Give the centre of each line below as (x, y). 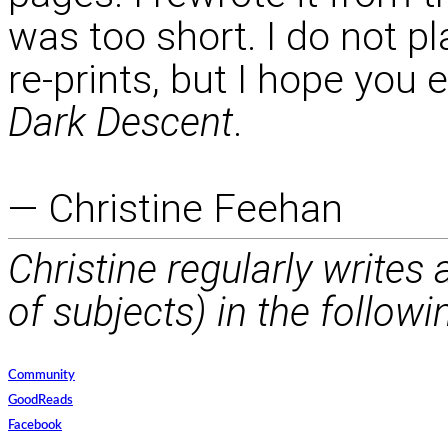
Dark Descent (120, 122)
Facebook (35, 425)
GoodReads (40, 400)
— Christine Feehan (175, 208)
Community (41, 375)
